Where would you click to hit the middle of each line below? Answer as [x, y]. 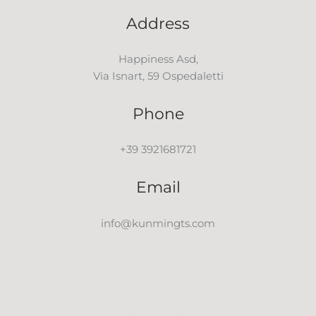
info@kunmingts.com [158, 223]
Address [158, 23]
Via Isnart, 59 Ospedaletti [158, 76]
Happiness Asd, [158, 59]
